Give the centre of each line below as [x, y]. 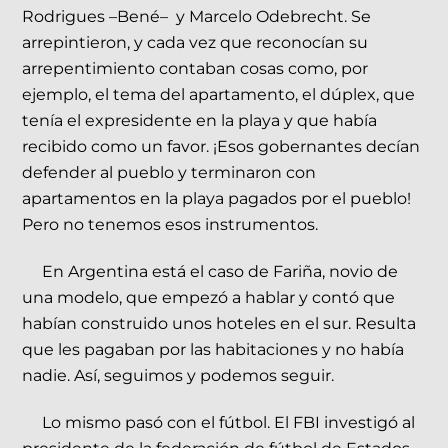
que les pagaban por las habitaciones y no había [213, 349]
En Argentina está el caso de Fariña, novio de [210, 271]
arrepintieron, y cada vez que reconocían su [195, 43]
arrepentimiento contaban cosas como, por [195, 69]
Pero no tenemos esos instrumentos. [170, 225]
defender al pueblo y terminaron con [169, 173]
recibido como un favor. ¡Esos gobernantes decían [221, 147]
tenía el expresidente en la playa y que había [200, 121]
